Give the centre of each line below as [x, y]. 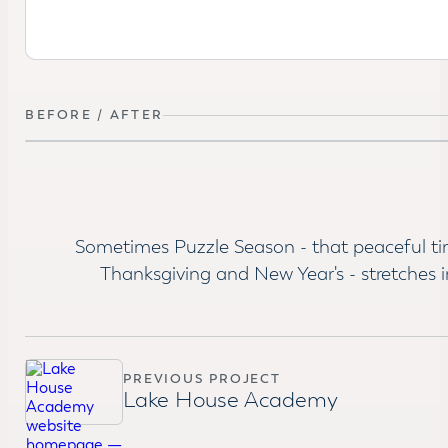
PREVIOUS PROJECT [202, 378]
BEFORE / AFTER [94, 114]
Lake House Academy [231, 399]
